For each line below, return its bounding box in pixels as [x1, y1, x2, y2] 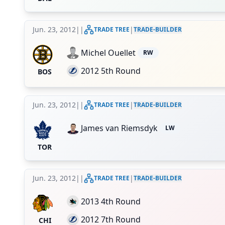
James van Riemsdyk [81, 123, 158, 134]
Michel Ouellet [81, 47, 136, 58]
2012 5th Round [81, 65, 141, 76]
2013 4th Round [81, 196, 141, 207]
